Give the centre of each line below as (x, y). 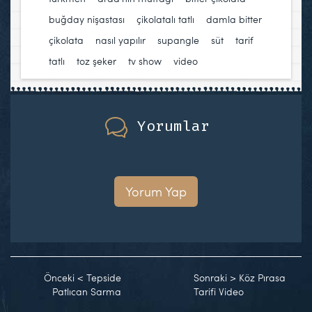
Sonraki (211, 277)
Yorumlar (173, 126)
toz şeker (96, 61)
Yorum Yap (156, 191)
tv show (145, 61)
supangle (178, 40)
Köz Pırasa (263, 277)
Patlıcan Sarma (87, 291)
